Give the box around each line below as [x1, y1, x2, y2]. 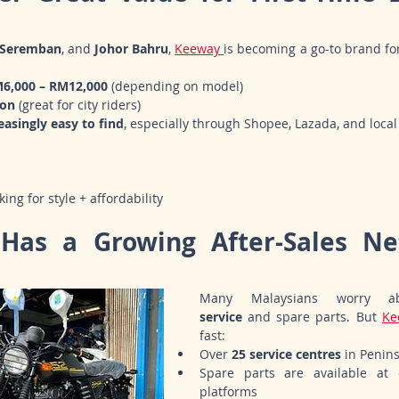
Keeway [175, 40, 224, 58]
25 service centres [232, 346, 341, 363]
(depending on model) [108, 77, 243, 95]
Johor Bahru [94, 40, 168, 58]
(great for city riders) [15, 96, 141, 114]
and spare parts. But [242, 308, 382, 326]
